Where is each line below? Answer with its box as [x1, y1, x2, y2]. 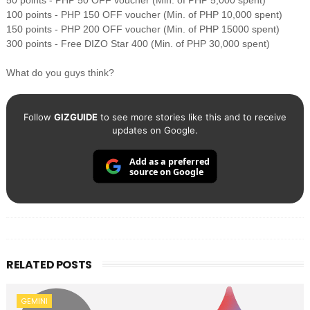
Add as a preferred [129, 155, 210, 167]
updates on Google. [111, 125, 198, 136]
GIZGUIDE [53, 111, 98, 123]
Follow [23, 111, 54, 123]
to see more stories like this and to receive [97, 111, 286, 123]
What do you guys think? [6, 67, 114, 79]
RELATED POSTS [6, 257, 92, 273]
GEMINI [20, 295, 48, 307]
